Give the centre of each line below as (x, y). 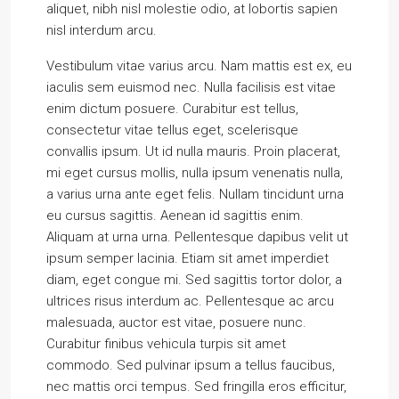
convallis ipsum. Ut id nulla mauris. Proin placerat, (193, 151)
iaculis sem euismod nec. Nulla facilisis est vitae (191, 87)
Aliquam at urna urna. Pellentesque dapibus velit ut (197, 237)
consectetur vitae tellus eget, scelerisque (172, 130)
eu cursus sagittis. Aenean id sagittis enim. (175, 216)
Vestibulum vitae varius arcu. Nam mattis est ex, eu (199, 66)
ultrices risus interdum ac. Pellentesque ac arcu (190, 301)
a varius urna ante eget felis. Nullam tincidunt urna (195, 194)
